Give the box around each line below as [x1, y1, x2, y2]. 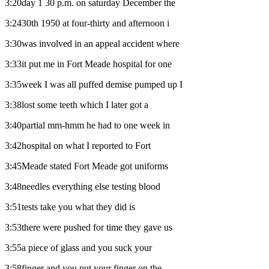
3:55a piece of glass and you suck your [5, 242, 152, 253]
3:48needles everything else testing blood [5, 181, 160, 192]
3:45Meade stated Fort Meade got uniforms [5, 160, 168, 171]
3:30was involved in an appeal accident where [5, 38, 180, 49]
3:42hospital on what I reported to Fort [5, 140, 151, 151]
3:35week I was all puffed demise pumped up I [5, 79, 183, 89]
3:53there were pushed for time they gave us [5, 222, 172, 232]
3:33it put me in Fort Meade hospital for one [5, 58, 172, 69]
